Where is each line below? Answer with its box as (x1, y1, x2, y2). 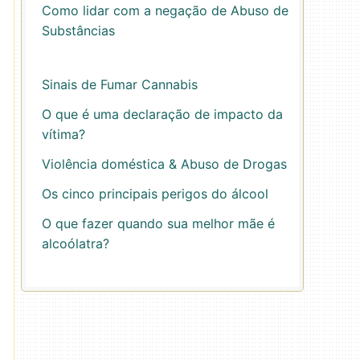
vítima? (42, 126, 85, 142)
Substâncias (42, 22, 115, 39)
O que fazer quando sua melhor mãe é (42, 215, 275, 231)
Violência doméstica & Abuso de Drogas (42, 156, 287, 172)
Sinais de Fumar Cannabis (42, 76, 198, 92)
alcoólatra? (42, 235, 109, 252)
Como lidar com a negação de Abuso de (42, 2, 288, 18)
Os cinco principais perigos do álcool (42, 186, 268, 202)
